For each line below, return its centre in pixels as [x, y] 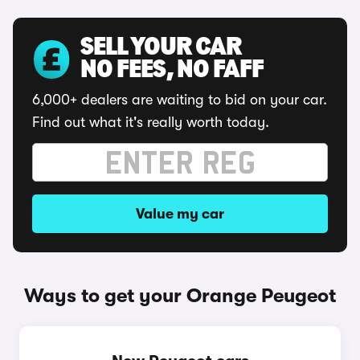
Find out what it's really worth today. [151, 122]
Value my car [180, 214]
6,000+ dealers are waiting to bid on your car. [180, 100]
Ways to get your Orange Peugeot [180, 296]
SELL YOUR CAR [161, 48]
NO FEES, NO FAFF [172, 71]
